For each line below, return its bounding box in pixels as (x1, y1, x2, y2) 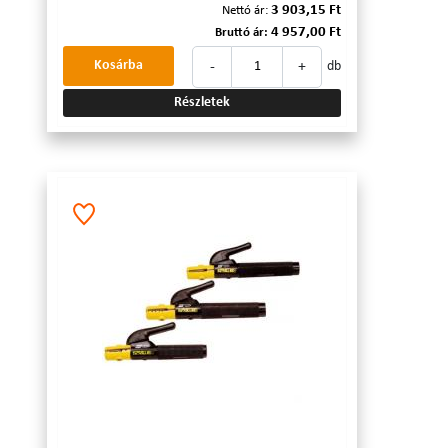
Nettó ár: (222, 4, 268, 18)
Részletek (174, 96, 230, 110)
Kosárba (94, 59, 143, 73)
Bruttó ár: (215, 26, 268, 40)
